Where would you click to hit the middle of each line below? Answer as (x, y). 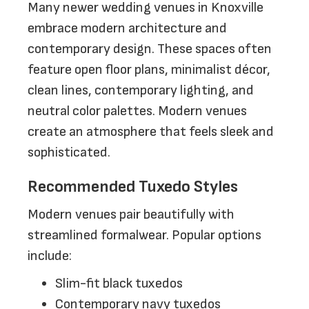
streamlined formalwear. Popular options (144, 235)
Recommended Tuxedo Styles (133, 187)
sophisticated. (69, 152)
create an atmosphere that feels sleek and (151, 132)
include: (50, 256)
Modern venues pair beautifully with (131, 215)
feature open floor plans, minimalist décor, (149, 70)
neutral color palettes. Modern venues (137, 111)
